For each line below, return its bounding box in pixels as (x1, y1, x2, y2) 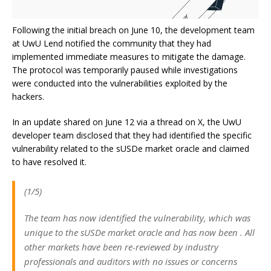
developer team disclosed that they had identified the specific (12, 129, 252, 141)
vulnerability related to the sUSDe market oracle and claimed (12, 142, 249, 154)
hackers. (12, 90, 44, 102)
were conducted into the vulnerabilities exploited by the (12, 77, 227, 89)
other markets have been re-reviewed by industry (24, 240, 218, 253)
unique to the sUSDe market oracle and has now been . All (24, 226, 255, 238)
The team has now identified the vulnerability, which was (24, 211, 250, 224)
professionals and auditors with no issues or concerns (24, 255, 237, 267)
